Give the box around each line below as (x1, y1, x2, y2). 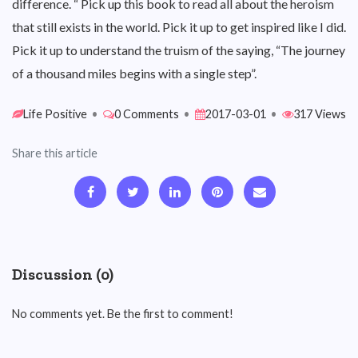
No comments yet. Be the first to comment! (12, 307, 233, 320)
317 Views (293, 107, 346, 121)
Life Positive (23, 107, 87, 121)
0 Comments (114, 107, 179, 121)
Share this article (12, 146, 97, 160)
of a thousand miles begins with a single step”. (12, 66, 257, 81)
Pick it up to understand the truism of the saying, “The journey (12, 42, 345, 58)
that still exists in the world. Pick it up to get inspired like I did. (12, 19, 346, 34)
